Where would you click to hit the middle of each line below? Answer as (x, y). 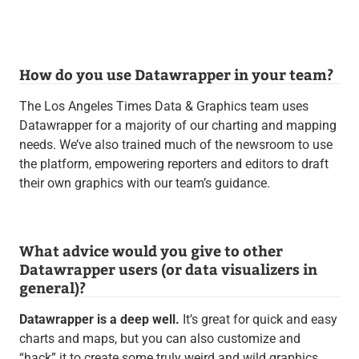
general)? (52, 288)
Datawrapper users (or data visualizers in (168, 269)
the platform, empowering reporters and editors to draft (173, 164)
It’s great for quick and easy (258, 320)
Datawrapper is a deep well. (99, 320)
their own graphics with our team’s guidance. (144, 184)
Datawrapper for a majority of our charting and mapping (177, 126)
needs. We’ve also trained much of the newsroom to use (175, 145)
